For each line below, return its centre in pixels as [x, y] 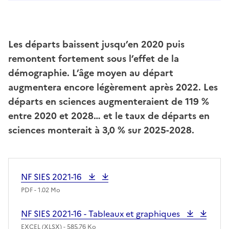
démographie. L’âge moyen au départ [91, 73]
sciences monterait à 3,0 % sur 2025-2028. [101, 130]
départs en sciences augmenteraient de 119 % [109, 102]
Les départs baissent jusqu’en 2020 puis [96, 44]
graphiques [159, 214]
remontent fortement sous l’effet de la [94, 59]
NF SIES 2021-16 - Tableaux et [78, 214]
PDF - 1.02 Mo [41, 190]
